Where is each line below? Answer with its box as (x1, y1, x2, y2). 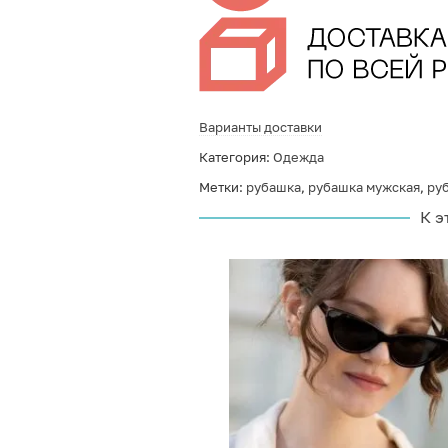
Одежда (272, 149, 324, 165)
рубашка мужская (307, 179, 420, 195)
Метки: (198, 179, 246, 195)
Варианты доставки (198, 119, 322, 135)
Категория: (198, 149, 273, 165)
